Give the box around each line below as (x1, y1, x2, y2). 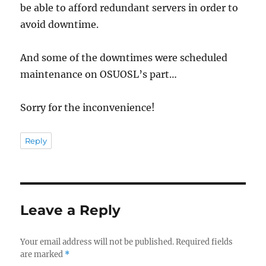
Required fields (176, 236, 233, 247)
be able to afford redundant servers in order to (20, 1, 239, 14)
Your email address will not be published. (20, 236, 175, 247)
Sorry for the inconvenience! (20, 101, 156, 113)
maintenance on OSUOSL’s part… (20, 68, 178, 80)
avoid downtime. (20, 18, 99, 30)
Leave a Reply (20, 201, 121, 218)
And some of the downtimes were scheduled (20, 51, 228, 64)
